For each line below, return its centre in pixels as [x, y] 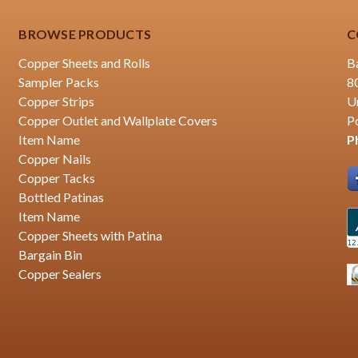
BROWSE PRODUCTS [85, 34]
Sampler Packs [59, 82]
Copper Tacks [57, 177]
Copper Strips [57, 101]
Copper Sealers [60, 273]
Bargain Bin [51, 254]
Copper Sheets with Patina [91, 235]
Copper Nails [55, 158]
